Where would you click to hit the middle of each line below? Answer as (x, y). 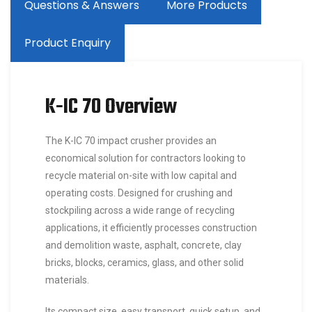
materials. (67, 280)
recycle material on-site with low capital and (141, 176)
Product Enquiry (68, 43)
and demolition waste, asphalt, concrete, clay (143, 245)
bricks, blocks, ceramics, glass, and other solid (145, 263)
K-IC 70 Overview (111, 108)
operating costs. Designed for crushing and (139, 193)
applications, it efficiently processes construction (151, 228)
